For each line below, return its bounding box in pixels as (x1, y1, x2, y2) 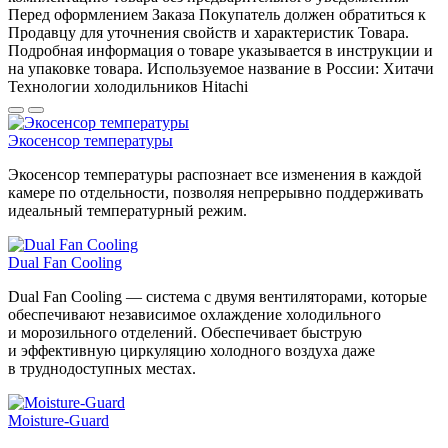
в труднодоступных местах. (8, 359, 196, 377)
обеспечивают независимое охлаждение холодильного (8, 305, 381, 323)
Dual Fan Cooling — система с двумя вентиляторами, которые (8, 287, 427, 305)
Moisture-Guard (8, 411, 109, 429)
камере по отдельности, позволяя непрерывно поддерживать (8, 183, 423, 201)
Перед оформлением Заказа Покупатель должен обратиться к (8, 5, 426, 23)
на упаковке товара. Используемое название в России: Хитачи (8, 59, 434, 77)
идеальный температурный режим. (8, 201, 247, 219)
